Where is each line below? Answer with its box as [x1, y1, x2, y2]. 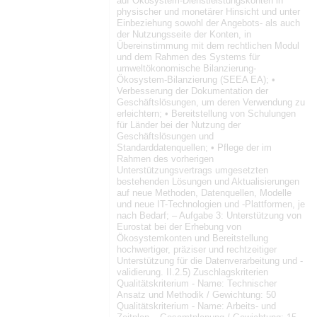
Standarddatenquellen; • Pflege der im [117, 142, 272, 154]
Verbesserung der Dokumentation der [117, 86, 268, 97]
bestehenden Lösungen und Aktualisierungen [117, 176, 299, 188]
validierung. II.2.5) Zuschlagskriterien [117, 267, 268, 278]
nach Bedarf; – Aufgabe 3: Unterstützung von [117, 210, 301, 221]
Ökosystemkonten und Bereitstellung [117, 233, 268, 244]
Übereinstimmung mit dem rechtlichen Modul [117, 40, 299, 52]
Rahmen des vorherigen [117, 154, 214, 165]
